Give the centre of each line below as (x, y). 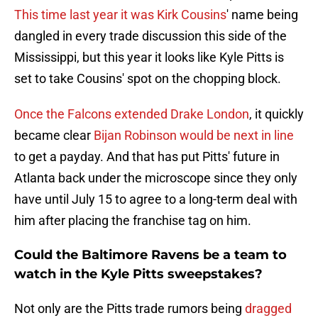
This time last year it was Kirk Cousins (120, 15)
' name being (262, 15)
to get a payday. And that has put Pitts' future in (147, 157)
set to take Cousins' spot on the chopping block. (148, 79)
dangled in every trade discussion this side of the (150, 36)
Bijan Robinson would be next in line (194, 136)
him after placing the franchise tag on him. (133, 221)
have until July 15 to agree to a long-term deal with (156, 199)
